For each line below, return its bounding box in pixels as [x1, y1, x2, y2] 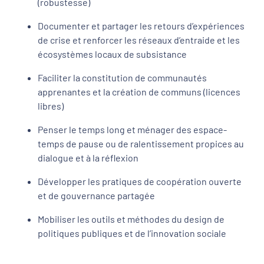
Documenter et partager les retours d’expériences [38, 19, 245, 31]
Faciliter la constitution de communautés [38, 71, 207, 83]
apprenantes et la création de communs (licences [38, 85, 240, 97]
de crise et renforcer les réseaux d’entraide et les [38, 34, 240, 45]
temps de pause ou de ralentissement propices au [38, 137, 244, 149]
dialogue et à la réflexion [38, 151, 138, 163]
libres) [38, 100, 64, 111]
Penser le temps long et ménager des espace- [38, 123, 227, 135]
